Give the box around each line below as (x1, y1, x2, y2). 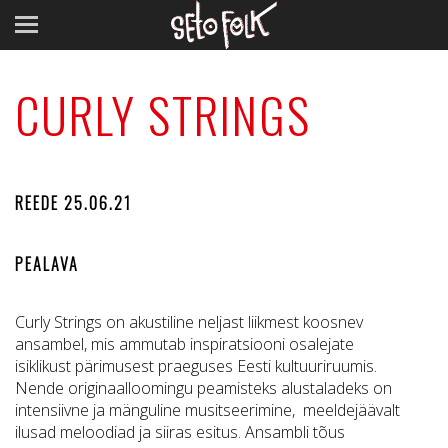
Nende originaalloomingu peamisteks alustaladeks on (15, 377, 392, 399)
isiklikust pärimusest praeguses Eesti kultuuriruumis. (15, 355, 377, 377)
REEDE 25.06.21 (15, 191, 132, 215)
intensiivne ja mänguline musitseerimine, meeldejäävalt (15, 399, 400, 421)
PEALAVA (15, 252, 79, 276)
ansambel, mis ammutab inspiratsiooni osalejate (15, 333, 354, 355)
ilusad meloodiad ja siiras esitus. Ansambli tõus (15, 421, 345, 443)
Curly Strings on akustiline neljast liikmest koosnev (15, 311, 363, 333)
